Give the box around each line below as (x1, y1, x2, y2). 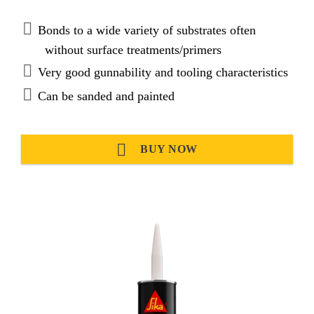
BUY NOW (137, 142, 198, 155)
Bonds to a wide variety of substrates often (38, 22, 256, 37)
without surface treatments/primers (45, 42, 221, 57)
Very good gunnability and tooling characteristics (38, 64, 288, 79)
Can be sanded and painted (38, 88, 175, 103)
